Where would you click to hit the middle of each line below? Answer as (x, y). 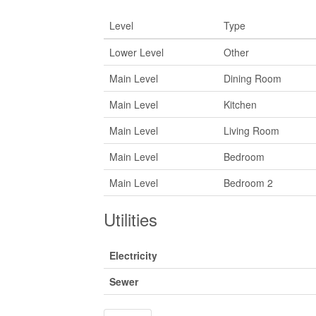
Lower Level (136, 52)
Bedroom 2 (248, 183)
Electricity (133, 255)
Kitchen (240, 104)
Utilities (130, 219)
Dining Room (253, 78)
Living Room (251, 130)
